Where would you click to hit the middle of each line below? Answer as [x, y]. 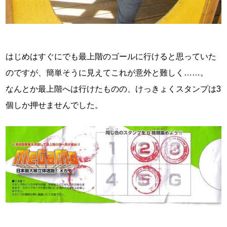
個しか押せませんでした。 [54, 105]
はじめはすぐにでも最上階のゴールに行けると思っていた [111, 57]
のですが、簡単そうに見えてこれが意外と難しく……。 [107, 73]
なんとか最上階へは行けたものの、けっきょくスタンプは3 [113, 89]
